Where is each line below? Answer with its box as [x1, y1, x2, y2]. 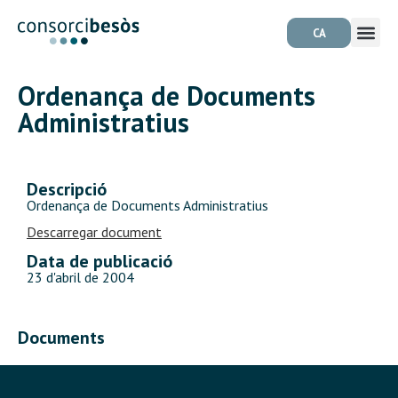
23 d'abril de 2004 [27, 267, 134, 286]
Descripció [27, 178, 107, 201]
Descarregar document [27, 223, 162, 242]
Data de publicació [27, 249, 172, 273]
